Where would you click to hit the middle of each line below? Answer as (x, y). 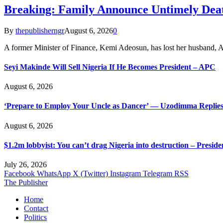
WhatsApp (54, 174)
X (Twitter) (90, 174)
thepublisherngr (40, 30)
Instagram (125, 174)
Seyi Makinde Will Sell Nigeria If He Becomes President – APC (110, 67)
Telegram (158, 174)
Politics (35, 218)
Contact (36, 209)
